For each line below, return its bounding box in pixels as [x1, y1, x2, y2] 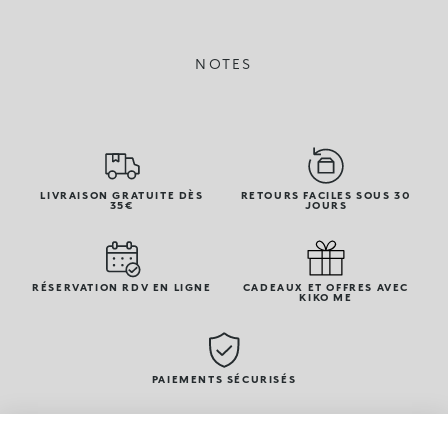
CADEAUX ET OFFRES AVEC [242, 281, 410, 294]
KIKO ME [299, 291, 353, 304]
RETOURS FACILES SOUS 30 [240, 189, 412, 202]
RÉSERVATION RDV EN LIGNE [32, 281, 212, 294]
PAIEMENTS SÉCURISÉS [151, 373, 297, 386]
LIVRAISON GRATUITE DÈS [40, 189, 204, 202]
